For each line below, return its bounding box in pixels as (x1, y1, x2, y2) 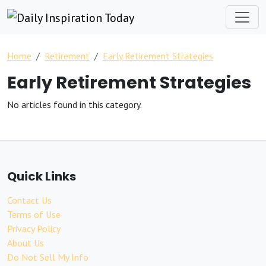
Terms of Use (7, 208, 61, 220)
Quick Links (7, 168, 76, 185)
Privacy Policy (7, 223, 61, 235)
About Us (7, 237, 44, 249)
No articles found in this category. (7, 99, 142, 110)
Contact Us (7, 194, 52, 206)
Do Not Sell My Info (7, 251, 88, 263)
